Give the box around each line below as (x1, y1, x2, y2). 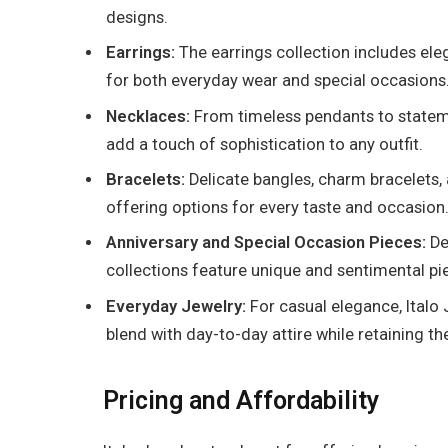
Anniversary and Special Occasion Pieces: (106, 233, 430, 253)
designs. (106, 8, 168, 28)
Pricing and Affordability (103, 386, 379, 416)
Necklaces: (106, 106, 190, 126)
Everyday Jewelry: (106, 296, 246, 316)
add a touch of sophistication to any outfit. (106, 134, 423, 154)
